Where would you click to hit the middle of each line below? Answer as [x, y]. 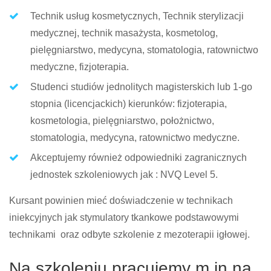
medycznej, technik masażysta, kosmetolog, [124, 33]
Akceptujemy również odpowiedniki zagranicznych [139, 158]
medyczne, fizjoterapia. [80, 67]
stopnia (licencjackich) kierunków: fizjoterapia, [129, 104]
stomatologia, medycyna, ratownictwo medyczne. [135, 138]
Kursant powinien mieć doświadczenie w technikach [121, 201]
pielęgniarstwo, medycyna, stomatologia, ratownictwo [144, 50]
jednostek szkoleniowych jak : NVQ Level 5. [124, 175]
